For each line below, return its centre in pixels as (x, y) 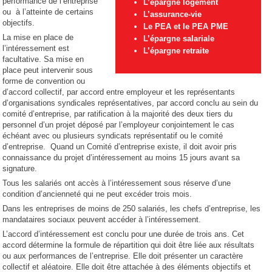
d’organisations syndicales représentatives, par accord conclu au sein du (131, 103)
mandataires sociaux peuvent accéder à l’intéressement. (102, 220)
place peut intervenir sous (48, 70)
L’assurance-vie (172, 15)
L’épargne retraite (176, 51)
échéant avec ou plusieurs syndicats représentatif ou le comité (113, 136)
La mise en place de (38, 38)
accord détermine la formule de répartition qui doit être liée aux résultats (129, 245)
